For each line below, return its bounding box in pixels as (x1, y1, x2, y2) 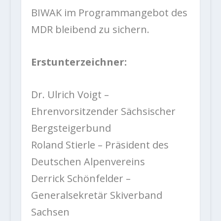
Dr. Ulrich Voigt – (31, 88, 109, 102)
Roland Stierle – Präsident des (31, 138, 169, 152)
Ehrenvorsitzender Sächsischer (31, 105, 176, 118)
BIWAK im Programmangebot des (31, 6, 187, 20)
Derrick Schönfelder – (31, 172, 131, 185)
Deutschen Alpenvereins (31, 155, 145, 169)
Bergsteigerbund (31, 121, 111, 135)
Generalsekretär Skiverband (31, 188, 162, 202)
